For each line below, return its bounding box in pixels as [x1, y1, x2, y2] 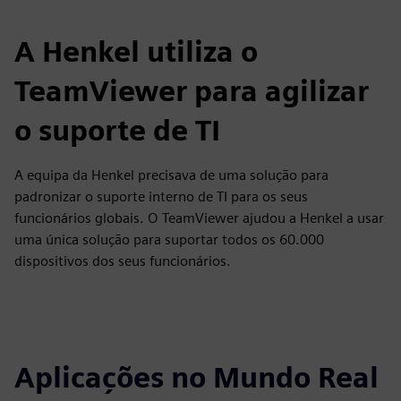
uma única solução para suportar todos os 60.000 [14, 231, 324, 249]
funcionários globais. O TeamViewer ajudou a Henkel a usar [14, 209, 384, 227]
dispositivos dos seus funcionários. [14, 252, 231, 270]
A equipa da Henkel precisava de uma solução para [14, 166, 328, 184]
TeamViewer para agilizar [14, 73, 369, 109]
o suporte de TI [14, 113, 220, 149]
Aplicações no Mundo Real [14, 360, 379, 396]
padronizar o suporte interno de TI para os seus [14, 188, 308, 206]
